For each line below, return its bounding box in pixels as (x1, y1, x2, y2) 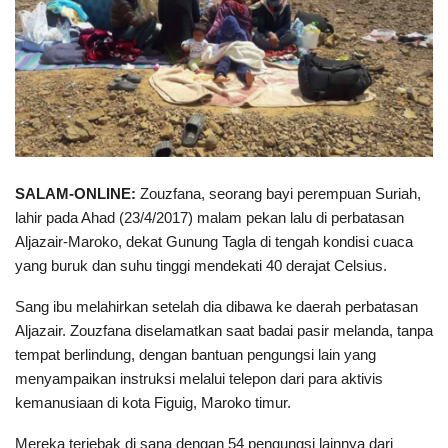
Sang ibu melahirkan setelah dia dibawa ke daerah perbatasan (15, 297, 418, 315)
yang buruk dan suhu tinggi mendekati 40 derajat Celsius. (15, 256, 387, 274)
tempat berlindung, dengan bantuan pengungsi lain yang (15, 345, 376, 363)
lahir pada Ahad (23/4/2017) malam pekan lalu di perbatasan (15, 208, 404, 226)
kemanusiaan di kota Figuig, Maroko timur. (15, 393, 291, 411)
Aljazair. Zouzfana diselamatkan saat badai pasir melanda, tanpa (15, 321, 433, 339)
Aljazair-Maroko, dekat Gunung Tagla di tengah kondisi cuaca (15, 232, 413, 250)
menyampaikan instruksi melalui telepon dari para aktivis (15, 369, 383, 387)
